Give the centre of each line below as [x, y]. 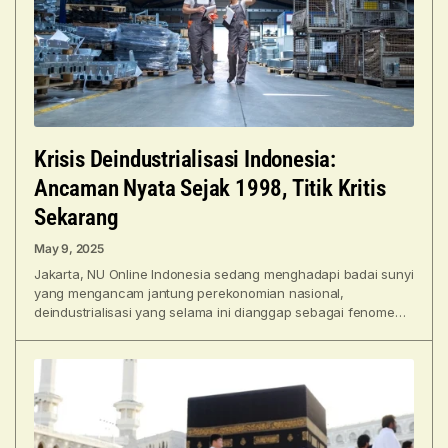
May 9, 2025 [69, 249]
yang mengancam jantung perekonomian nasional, [189, 293]
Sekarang [76, 218]
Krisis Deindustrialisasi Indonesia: [185, 160]
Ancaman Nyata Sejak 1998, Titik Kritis [210, 189]
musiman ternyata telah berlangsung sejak [163, 331]
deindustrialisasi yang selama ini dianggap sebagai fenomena [222, 312]
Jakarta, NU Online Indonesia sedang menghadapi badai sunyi [224, 274]
